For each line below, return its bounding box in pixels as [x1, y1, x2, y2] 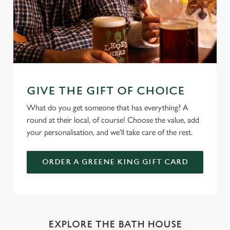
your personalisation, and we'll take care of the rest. [27, 127, 193, 137]
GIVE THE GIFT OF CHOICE [27, 84, 185, 98]
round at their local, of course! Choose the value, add [27, 114, 199, 125]
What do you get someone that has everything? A [27, 102, 188, 112]
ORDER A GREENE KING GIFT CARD [42, 157, 188, 166]
